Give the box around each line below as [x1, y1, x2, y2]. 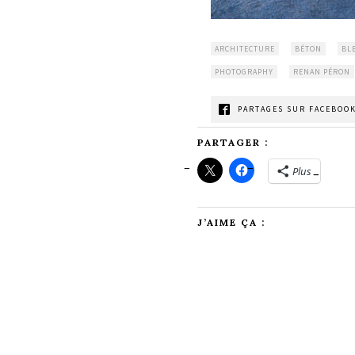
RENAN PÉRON [292, 67, 350, 77]
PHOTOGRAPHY [214, 67, 273, 77]
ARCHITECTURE [214, 44, 275, 54]
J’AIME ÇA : [197, 216, 265, 228]
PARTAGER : [197, 136, 269, 148]
